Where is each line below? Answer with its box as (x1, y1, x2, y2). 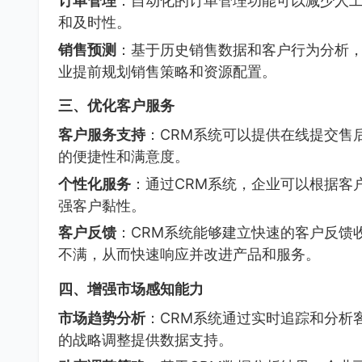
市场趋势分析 (58, 309, 145, 326)
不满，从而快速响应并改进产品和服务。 (58, 246, 320, 263)
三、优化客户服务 (58, 97, 175, 115)
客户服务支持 (58, 126, 145, 144)
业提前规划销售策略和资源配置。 (58, 62, 276, 80)
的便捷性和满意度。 (58, 148, 189, 166)
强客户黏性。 (58, 196, 145, 214)
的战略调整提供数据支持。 (58, 330, 233, 348)
